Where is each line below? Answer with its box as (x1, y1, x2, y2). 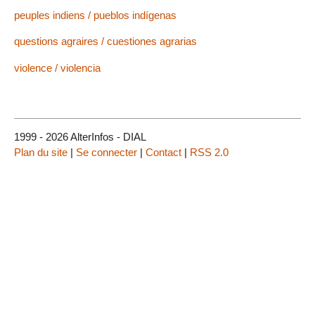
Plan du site (14, 146, 67, 159)
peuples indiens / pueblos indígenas (14, 9, 176, 22)
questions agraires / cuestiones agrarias (14, 35, 197, 48)
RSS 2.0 (190, 146, 229, 159)
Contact (146, 146, 181, 159)
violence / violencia (14, 61, 101, 74)
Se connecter (76, 146, 137, 159)
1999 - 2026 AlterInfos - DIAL (14, 131, 146, 143)
